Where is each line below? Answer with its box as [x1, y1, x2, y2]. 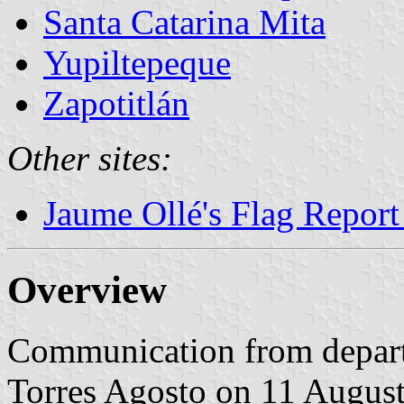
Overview [7, 268, 167, 311]
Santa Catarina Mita [43, 2, 326, 41]
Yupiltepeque [43, 42, 231, 82]
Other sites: [7, 138, 172, 178]
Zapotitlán [43, 83, 189, 123]
